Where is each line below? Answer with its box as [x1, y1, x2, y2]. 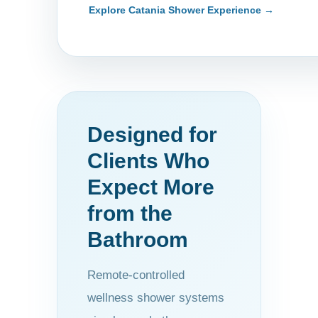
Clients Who [87, 148, 209, 172]
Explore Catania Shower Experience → [89, 4, 274, 16]
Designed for [87, 122, 217, 146]
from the [87, 201, 172, 225]
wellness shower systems [87, 290, 224, 305]
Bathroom [87, 227, 188, 251]
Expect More [87, 175, 214, 199]
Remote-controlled [87, 268, 185, 282]
